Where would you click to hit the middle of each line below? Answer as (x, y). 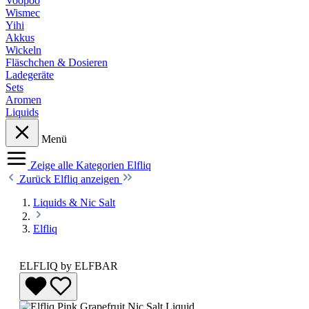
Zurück (37, 179)
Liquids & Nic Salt (74, 202)
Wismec (23, 12)
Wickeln (23, 50)
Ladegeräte (30, 74)
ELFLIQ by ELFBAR (69, 266)
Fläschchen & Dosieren (57, 62)
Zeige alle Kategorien (79, 165)
